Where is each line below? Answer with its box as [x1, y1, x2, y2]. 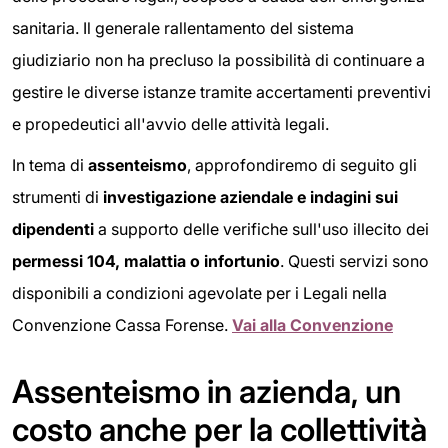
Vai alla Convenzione [232, 315, 393, 336]
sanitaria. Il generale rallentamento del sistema [12, 17, 354, 38]
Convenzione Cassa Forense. [12, 315, 232, 336]
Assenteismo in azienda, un [12, 372, 401, 412]
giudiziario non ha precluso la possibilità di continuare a [12, 49, 425, 70]
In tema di [12, 155, 88, 176]
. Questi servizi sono [280, 251, 429, 272]
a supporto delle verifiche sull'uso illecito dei [94, 219, 429, 240]
